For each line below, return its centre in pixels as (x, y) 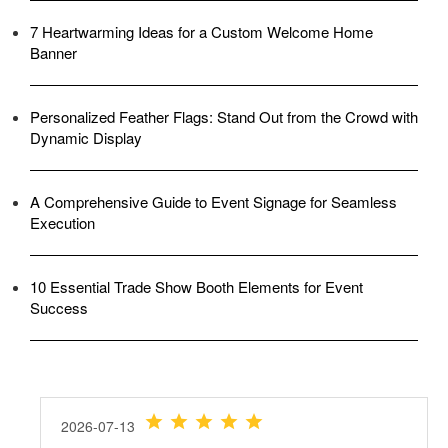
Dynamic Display (86, 137)
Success (59, 307)
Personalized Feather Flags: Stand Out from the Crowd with (224, 116)
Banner (53, 52)
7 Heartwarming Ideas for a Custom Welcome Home (201, 31)
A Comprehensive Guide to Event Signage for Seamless (213, 201)
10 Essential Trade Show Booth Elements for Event (196, 286)
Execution (62, 222)
